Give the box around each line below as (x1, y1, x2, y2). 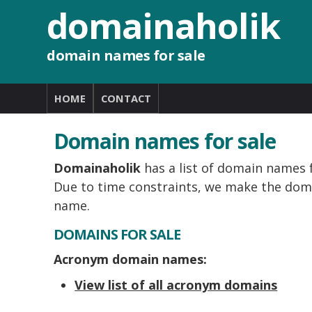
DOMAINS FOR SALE (54, 225, 181, 244)
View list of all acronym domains (75, 276, 278, 293)
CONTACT (101, 91, 152, 105)
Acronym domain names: (54, 251, 208, 267)
